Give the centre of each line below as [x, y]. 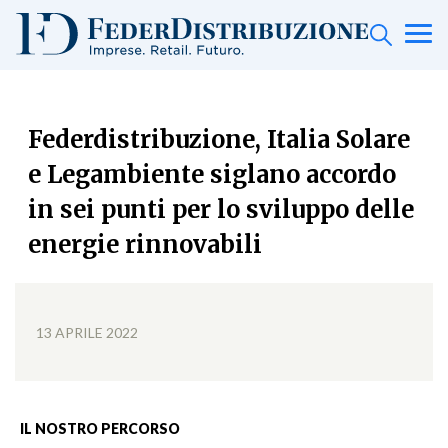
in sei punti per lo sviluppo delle [220, 210]
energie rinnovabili [144, 245]
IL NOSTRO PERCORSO [100, 429]
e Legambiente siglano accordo [211, 175]
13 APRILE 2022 [87, 333]
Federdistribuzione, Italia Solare [218, 140]
